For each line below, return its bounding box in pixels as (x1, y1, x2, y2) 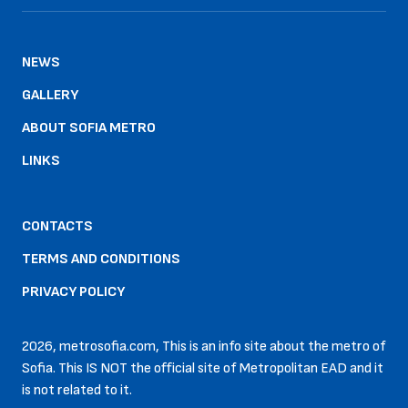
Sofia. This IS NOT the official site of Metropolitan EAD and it (22, 360, 383, 377)
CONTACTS (22, 218, 93, 235)
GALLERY (22, 87, 78, 104)
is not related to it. (22, 382, 132, 399)
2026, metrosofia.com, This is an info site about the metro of (22, 338, 386, 355)
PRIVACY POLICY (22, 283, 125, 301)
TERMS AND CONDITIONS (22, 250, 180, 268)
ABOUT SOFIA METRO (22, 119, 156, 137)
